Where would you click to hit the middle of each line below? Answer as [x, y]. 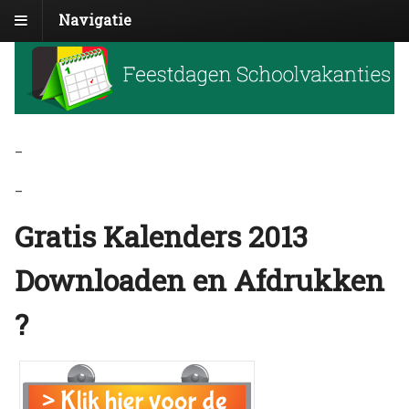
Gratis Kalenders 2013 [161, 236]
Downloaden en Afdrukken [199, 279]
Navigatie [95, 19]
